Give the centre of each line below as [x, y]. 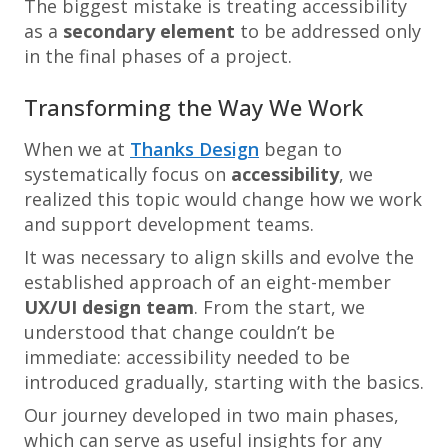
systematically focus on [127, 174]
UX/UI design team [109, 307]
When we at [77, 149]
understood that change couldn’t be [179, 332]
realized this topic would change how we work [223, 199]
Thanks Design [194, 149]
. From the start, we [279, 307]
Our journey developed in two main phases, [211, 415]
